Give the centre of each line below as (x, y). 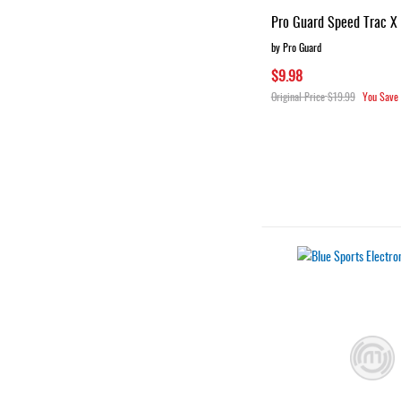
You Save (380, 96)
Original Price (298, 96)
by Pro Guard (296, 47)
